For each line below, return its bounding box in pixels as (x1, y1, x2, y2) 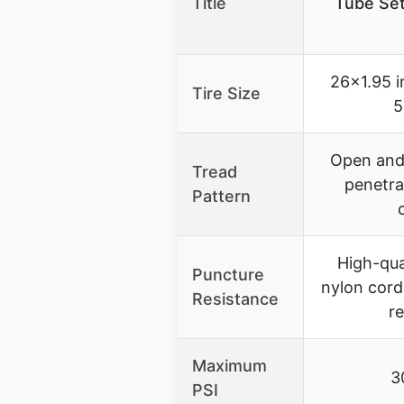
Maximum (192, 356, 267, 376)
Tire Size (192, 84, 261, 104)
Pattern (192, 187, 251, 207)
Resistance (192, 289, 279, 309)
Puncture (192, 265, 264, 285)
